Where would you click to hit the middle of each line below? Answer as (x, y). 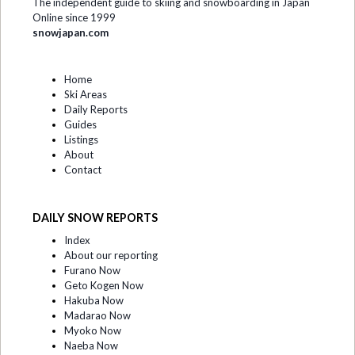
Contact (83, 170)
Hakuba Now (94, 300)
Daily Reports (96, 110)
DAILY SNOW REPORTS (95, 218)
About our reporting (111, 255)
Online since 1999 (74, 18)
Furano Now (92, 270)
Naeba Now (91, 345)
